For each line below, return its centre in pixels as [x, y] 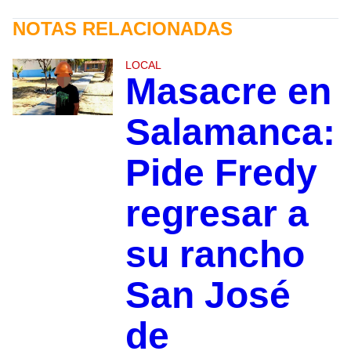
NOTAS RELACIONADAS [123, 28]
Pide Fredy [221, 172]
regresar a [217, 213]
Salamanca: [230, 132]
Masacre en [228, 91]
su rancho [215, 254]
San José [208, 295]
